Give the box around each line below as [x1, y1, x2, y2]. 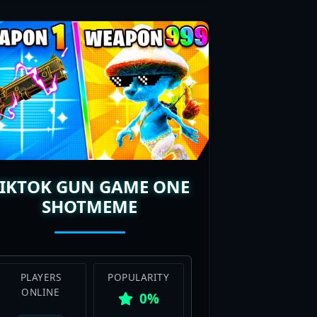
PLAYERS [20, 209, 62, 223]
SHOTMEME [42, 133, 138, 157]
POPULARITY [108, 209, 170, 223]
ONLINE [21, 224, 60, 238]
